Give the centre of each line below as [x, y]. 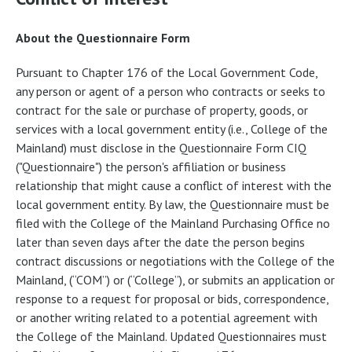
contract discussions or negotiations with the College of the [175, 260]
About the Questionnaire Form [103, 37]
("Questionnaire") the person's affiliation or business [151, 166]
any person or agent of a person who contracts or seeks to [170, 91]
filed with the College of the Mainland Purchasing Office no [173, 223]
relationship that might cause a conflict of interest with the [174, 185]
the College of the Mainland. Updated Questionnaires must [171, 336]
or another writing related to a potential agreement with [167, 317]
